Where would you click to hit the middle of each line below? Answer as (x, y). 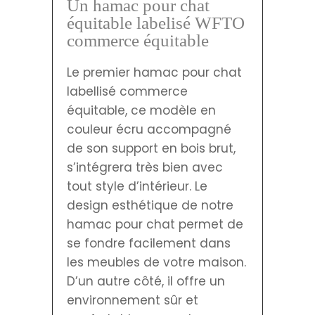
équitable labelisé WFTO (156, 22)
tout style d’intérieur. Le (137, 186)
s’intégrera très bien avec (145, 167)
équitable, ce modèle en (141, 110)
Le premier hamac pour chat (154, 72)
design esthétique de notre (150, 205)
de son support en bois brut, (151, 148)
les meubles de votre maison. (156, 262)
